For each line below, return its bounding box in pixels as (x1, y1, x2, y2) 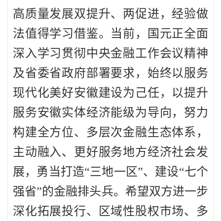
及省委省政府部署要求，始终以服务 (13, 67, 208, 80)
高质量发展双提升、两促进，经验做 (13, 7, 208, 21)
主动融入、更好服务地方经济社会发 (13, 146, 208, 159)
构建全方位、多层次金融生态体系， (13, 126, 208, 139)
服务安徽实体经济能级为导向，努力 (13, 106, 208, 119)
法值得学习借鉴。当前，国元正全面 (13, 27, 208, 40)
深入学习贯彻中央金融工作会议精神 (13, 47, 208, 60)
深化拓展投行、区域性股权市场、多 (13, 205, 208, 218)
